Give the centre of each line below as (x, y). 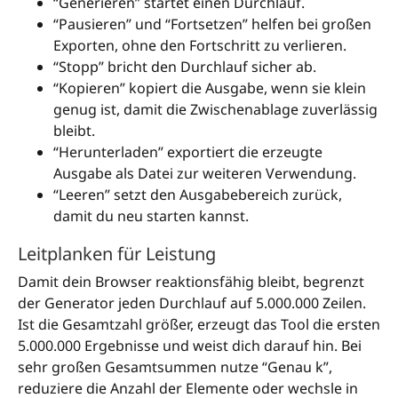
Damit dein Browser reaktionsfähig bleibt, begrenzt (191, 282)
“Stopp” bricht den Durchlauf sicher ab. (185, 67)
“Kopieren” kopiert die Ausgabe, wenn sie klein (210, 88)
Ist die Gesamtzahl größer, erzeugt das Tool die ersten (199, 325)
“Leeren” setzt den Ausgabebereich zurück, (198, 195)
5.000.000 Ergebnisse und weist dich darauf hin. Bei (190, 346)
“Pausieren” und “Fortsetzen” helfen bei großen (212, 24)
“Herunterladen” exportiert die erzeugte (188, 152)
